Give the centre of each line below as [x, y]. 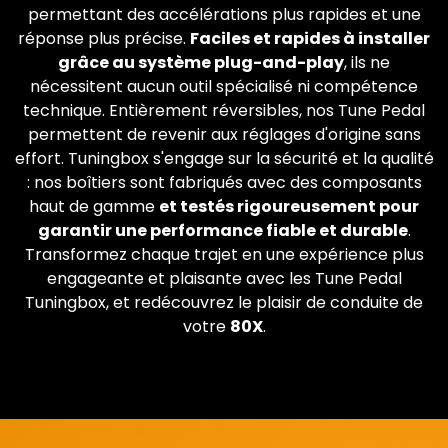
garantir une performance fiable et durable [222, 230]
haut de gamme [94, 206]
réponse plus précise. [104, 38]
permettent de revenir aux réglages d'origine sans [224, 134]
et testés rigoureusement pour [289, 206]
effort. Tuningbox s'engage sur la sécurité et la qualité [224, 158]
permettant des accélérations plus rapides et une [224, 14]
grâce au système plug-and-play [201, 62]
